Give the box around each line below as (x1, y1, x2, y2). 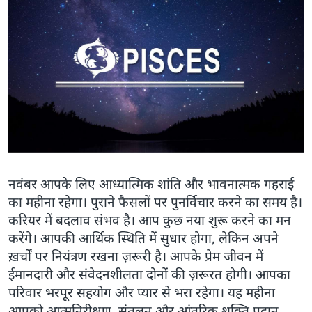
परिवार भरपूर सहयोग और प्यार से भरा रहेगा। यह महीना (8, 283, 275, 302)
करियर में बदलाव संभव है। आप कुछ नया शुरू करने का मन (8, 210, 291, 229)
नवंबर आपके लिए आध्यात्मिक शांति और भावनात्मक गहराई (8, 174, 294, 193)
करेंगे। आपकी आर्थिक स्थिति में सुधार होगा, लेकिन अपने (8, 228, 279, 247)
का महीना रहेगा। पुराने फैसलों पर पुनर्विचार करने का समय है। (8, 192, 302, 211)
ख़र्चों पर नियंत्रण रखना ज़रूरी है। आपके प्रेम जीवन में (8, 247, 263, 265)
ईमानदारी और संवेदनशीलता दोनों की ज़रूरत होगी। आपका (8, 265, 290, 283)
